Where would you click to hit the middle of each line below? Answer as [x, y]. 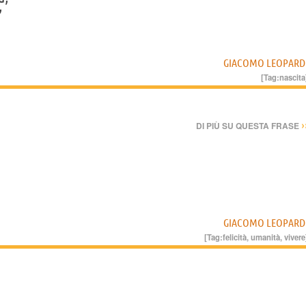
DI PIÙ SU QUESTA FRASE [249, 125]
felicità [235, 237]
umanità [265, 237]
